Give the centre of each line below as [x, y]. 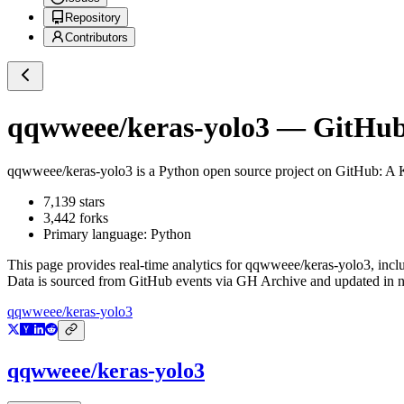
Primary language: [97, 234]
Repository [93, 18]
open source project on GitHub [289, 171]
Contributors [96, 38]
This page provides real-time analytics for [126, 265]
